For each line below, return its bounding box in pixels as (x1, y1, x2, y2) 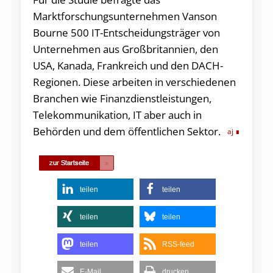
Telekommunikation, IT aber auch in (32, 107, 202, 122)
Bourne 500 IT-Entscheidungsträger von (32, 25, 220, 40)
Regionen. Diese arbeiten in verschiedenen (32, 74, 236, 89)
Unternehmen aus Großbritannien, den (32, 41, 218, 56)
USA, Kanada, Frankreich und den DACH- (32, 58, 223, 73)
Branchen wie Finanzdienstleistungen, (32, 91, 211, 105)
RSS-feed (162, 239, 194, 249)
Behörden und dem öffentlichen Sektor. (32, 124, 221, 138)
